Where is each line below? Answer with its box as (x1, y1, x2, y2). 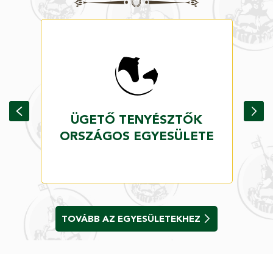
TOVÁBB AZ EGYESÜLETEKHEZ (61, 212, 200, 225)
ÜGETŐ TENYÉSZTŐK (71, 111, 202, 128)
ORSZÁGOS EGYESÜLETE (59, 127, 214, 144)
